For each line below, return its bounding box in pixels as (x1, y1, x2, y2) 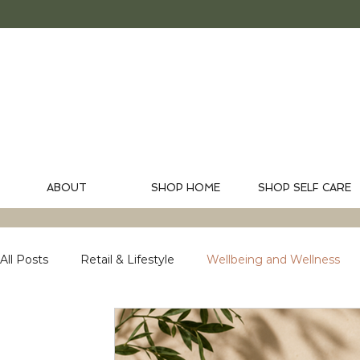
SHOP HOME (151, 182, 220, 194)
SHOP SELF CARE (258, 182, 351, 194)
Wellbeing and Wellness (207, 252, 340, 267)
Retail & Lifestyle (80, 252, 174, 267)
